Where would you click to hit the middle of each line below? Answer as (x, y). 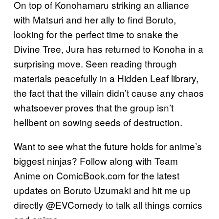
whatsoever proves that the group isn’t (94, 107)
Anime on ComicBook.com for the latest (97, 175)
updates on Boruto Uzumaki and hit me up (102, 190)
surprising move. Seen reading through (95, 63)
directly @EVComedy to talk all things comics (108, 204)
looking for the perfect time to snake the (96, 34)
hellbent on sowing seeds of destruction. (98, 122)
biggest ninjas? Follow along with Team (96, 160)
